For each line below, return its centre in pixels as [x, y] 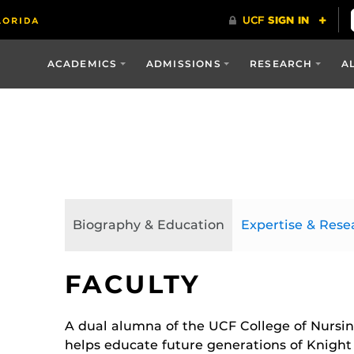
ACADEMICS [82, 64]
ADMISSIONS [183, 64]
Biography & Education [148, 225]
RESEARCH [281, 64]
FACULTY [132, 284]
